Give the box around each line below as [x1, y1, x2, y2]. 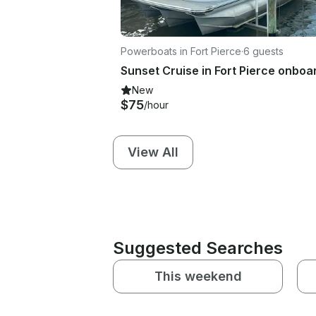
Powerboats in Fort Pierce [121, 44, 241, 57]
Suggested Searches [113, 237, 283, 258]
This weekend [154, 268, 242, 284]
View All [128, 144, 178, 159]
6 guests [243, 44, 284, 57]
